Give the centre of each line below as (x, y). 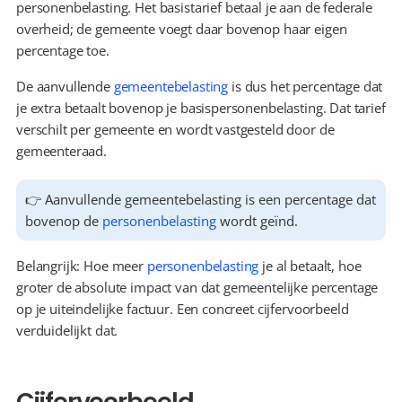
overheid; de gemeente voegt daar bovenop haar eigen (182, 29)
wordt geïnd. (257, 221)
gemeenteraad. (62, 151)
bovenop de (64, 221)
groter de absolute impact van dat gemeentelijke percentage (197, 287)
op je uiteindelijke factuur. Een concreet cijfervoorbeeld (183, 309)
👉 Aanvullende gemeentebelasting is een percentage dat (201, 199)
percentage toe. (63, 50)
